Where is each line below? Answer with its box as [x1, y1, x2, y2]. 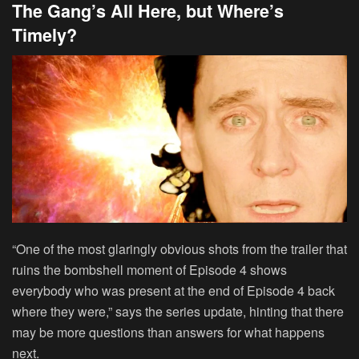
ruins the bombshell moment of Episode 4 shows [12, 260, 287, 280]
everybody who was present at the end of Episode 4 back [12, 281, 335, 301]
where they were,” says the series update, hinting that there [12, 302, 344, 321]
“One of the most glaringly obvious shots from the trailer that [12, 240, 347, 259]
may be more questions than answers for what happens [12, 323, 325, 342]
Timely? [12, 22, 77, 47]
